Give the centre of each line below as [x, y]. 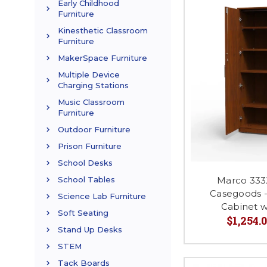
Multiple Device [89, 75]
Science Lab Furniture [102, 196]
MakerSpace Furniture [103, 58]
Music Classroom [91, 102]
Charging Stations [93, 86]
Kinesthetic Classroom [103, 31]
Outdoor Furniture [94, 130]
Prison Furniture [90, 146]
